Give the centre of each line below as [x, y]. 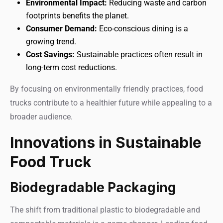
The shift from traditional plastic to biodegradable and [105, 210]
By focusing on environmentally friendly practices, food [107, 89]
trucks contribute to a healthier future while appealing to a [111, 103]
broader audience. [41, 117]
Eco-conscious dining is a [143, 29]
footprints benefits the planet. [77, 16]
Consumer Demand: [61, 29]
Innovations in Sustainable [106, 142]
